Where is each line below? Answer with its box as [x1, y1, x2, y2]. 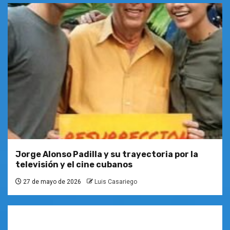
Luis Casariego [94, 178, 137, 186]
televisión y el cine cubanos [15, 160, 132, 170]
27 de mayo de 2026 [22, 178, 81, 186]
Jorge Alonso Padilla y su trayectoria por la [15, 149, 198, 160]
